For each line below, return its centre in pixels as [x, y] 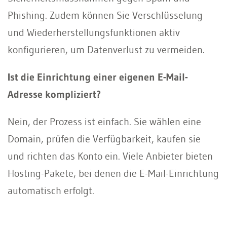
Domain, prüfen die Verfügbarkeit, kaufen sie [104, 139]
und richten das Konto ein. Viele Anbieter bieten [110, 156]
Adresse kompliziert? [54, 94]
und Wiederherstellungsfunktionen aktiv [94, 32]
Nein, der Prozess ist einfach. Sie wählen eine [104, 121]
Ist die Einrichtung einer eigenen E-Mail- [98, 77]
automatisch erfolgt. [51, 190]
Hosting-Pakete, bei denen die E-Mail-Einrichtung [113, 173]
